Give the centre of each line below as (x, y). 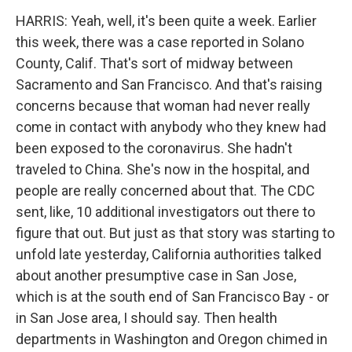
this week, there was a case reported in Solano (160, 42)
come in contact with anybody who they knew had (171, 127)
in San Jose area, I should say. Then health (147, 318)
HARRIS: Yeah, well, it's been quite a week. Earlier (166, 21)
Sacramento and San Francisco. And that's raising (169, 84)
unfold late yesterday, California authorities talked (169, 254)
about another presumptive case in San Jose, (156, 275)
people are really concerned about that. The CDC (165, 191)
